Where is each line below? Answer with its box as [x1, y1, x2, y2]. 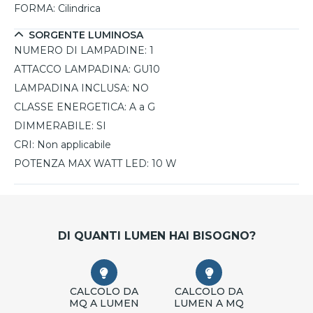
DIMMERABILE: [14, 119, 94, 133]
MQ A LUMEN [68, 297, 139, 310]
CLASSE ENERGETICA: [14, 101, 126, 114]
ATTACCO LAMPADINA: [14, 63, 131, 76]
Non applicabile [37, 138, 111, 152]
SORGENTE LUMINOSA [29, 29, 143, 42]
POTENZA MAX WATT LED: [14, 157, 149, 170]
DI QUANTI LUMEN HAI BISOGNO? [57, 229, 256, 243]
